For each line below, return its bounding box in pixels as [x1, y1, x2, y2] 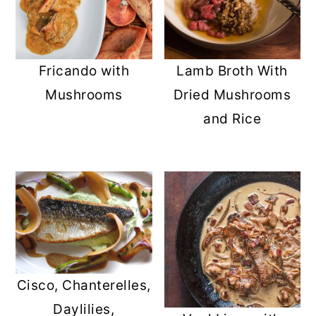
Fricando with [38, 62, 130, 79]
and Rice [203, 110, 262, 127]
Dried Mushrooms [173, 86, 291, 103]
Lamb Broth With [176, 62, 288, 79]
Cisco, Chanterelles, [16, 276, 151, 293]
